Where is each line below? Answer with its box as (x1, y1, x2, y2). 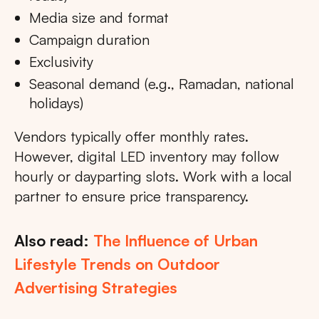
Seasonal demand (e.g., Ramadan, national (29, 75, 294, 93)
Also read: (14, 231, 93, 251)
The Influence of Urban (93, 231, 258, 251)
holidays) (29, 94, 83, 113)
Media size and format (29, 9, 169, 27)
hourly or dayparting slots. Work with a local (14, 167, 292, 186)
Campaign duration (29, 31, 150, 49)
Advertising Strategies (14, 278, 177, 298)
